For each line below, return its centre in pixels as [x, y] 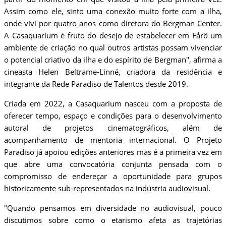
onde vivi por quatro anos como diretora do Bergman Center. [113, 23]
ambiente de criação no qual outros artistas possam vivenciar [113, 48]
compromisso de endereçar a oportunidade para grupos [113, 176]
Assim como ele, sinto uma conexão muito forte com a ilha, [113, 11]
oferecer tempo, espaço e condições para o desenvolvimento [113, 116]
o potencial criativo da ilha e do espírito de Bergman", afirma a [113, 60]
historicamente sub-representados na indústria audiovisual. [107, 188]
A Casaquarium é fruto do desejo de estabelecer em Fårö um [113, 36]
